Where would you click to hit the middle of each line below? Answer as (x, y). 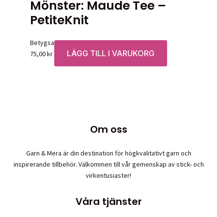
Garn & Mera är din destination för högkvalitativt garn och (108, 153)
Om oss (108, 129)
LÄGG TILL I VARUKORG (111, 53)
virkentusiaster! (108, 175)
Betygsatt (45, 42)
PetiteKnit (59, 20)
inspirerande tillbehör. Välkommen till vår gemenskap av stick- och (108, 164)
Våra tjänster (108, 202)
